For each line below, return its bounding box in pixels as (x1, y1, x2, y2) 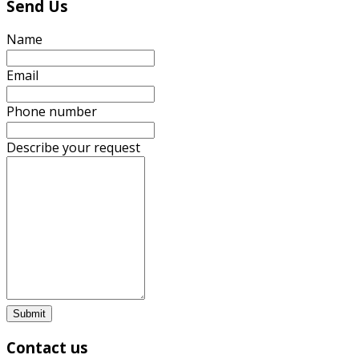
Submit (13, 307, 46, 320)
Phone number (6, 103, 97, 121)
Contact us (6, 337, 88, 357)
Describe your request (6, 139, 140, 157)
